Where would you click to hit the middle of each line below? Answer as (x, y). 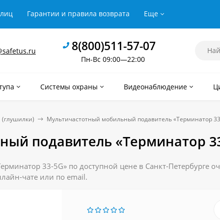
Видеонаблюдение (155, 87)
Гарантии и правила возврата (78, 14)
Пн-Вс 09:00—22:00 (113, 59)
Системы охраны (69, 87)
